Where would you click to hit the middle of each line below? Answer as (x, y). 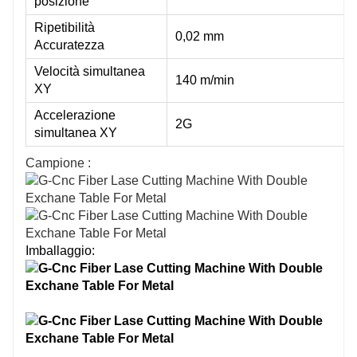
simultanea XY (76, 132)
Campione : (58, 163)
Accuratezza (69, 45)
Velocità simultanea (90, 71)
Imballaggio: (60, 250)
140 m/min (205, 80)
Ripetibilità (65, 27)
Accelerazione (75, 115)
